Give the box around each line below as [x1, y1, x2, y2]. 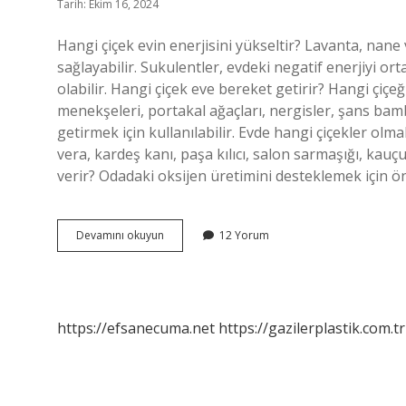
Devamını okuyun [76, 227, 164, 243]
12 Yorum [219, 227, 269, 243]
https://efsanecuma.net [57, 318, 215, 338]
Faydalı [163, 275, 199, 291]
